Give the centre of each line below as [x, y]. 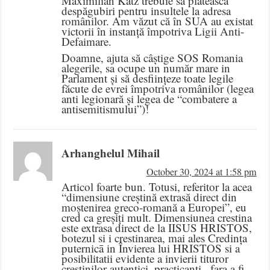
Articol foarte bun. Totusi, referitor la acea [157, 187]
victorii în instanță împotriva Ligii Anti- [153, 31]
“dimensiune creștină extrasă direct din [149, 197]
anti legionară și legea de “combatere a [149, 99]
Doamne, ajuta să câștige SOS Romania [152, 58]
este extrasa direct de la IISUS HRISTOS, [157, 228]
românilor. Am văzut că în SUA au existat [158, 21]
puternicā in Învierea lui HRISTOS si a [151, 248]
